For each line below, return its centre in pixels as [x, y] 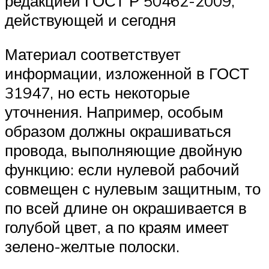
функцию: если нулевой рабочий [122, 170]
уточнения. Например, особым [114, 112]
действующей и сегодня [90, 20]
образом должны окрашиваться [118, 131]
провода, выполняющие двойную [124, 150]
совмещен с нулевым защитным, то [133, 189]
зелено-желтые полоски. [92, 246]
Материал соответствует [93, 54]
